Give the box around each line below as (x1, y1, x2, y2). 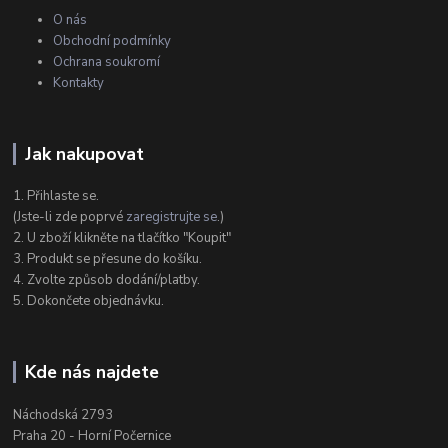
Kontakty (53, 73, 105, 92)
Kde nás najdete (24, 360, 159, 385)
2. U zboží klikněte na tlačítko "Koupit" (13, 229, 232, 248)
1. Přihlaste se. (13, 187, 100, 206)
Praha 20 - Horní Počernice (13, 427, 172, 446)
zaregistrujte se (126, 208, 218, 227)
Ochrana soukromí (53, 52, 161, 71)
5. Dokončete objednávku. (13, 292, 165, 311)
